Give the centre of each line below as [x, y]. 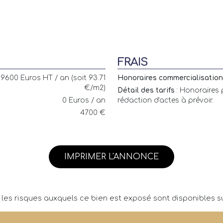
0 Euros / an [84, 101]
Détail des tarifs [146, 91]
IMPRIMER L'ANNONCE [111, 157]
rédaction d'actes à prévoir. [166, 101]
